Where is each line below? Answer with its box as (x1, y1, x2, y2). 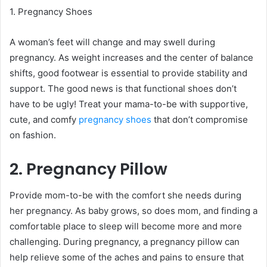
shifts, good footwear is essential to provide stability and (10, 67, 247, 79)
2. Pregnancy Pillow (10, 157, 167, 180)
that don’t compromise (151, 113, 248, 125)
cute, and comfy (10, 113, 76, 125)
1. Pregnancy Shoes (10, 5, 92, 17)
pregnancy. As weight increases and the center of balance (10, 51, 253, 63)
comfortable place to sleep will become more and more (10, 221, 242, 232)
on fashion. (10, 129, 58, 141)
